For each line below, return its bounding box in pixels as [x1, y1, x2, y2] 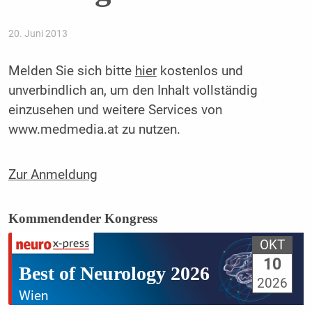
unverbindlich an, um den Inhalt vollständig [8, 82, 258, 98]
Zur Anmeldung [8, 167, 97, 183]
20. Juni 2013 [8, 28, 68, 40]
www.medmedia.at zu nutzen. [8, 121, 180, 137]
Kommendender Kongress [8, 210, 157, 226]
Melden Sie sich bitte [8, 63, 135, 79]
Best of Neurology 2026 [18, 263, 210, 285]
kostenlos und [156, 63, 243, 79]
